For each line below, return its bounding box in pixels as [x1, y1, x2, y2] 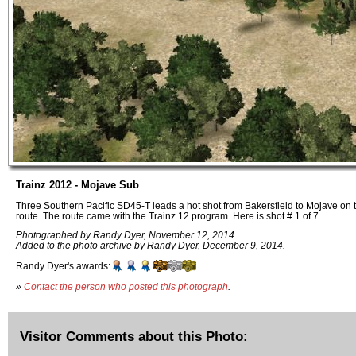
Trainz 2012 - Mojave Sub [16, 179, 139, 191]
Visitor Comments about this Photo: [20, 327, 248, 344]
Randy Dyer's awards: [16, 261, 110, 272]
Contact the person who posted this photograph [24, 281, 228, 292]
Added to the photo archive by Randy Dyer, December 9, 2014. [16, 240, 285, 251]
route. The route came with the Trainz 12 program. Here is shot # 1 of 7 [16, 210, 319, 221]
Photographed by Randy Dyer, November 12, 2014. [16, 230, 237, 241]
